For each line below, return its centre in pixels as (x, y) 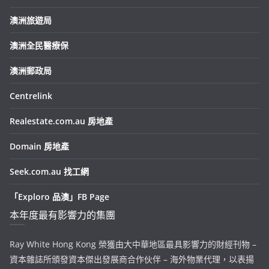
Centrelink (31, 95)
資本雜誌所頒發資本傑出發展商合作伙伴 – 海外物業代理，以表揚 (132, 259)
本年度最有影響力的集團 (62, 215)
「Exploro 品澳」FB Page (59, 196)
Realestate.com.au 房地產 (61, 121)
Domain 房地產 (39, 146)
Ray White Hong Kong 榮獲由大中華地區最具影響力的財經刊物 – (133, 244)
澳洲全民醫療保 (39, 45)
